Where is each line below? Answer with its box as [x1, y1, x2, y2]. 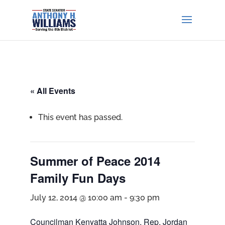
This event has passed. [38, 113, 123, 122]
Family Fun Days [30, 169, 126, 186]
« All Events [30, 85, 75, 96]
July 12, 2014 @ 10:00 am [30, 193, 122, 202]
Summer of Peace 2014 [30, 152, 160, 169]
